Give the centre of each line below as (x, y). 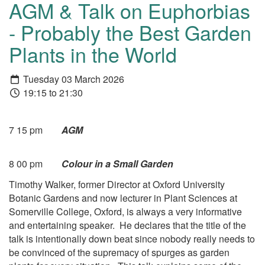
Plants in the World (93, 54)
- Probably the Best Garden (130, 33)
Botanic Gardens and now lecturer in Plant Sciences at (123, 198)
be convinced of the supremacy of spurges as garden (119, 252)
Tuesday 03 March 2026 (72, 79)
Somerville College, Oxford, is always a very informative (125, 211)
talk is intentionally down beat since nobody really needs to (132, 238)
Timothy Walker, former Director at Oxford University (117, 184)
